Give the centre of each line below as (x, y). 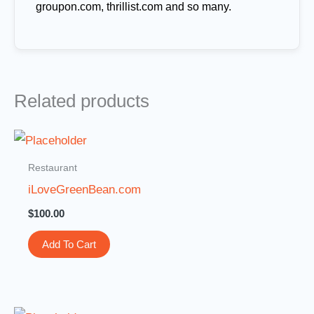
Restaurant (53, 167)
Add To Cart (69, 244)
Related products (82, 101)
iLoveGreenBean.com (85, 190)
